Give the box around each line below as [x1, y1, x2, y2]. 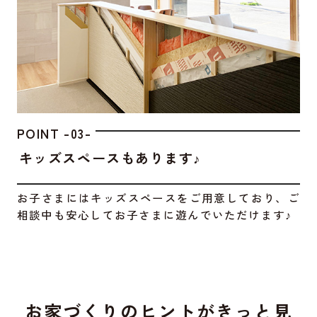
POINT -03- [16, 123, 92, 142]
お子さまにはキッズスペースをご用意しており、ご [16, 190, 301, 206]
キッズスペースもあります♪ [18, 147, 202, 168]
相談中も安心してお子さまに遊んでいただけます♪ [16, 207, 292, 223]
